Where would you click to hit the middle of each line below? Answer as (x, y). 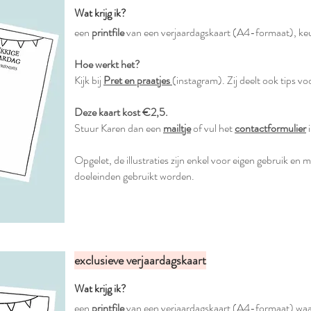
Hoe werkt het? (107, 64)
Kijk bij (89, 80)
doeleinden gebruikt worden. (134, 176)
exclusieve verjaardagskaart (140, 260)
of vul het (213, 128)
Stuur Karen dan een (119, 128)
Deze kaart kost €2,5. (122, 112)
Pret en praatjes (137, 80)
